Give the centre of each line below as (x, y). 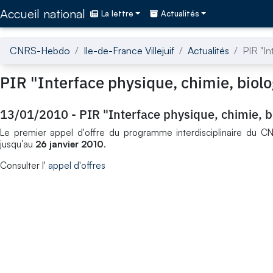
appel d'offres (77, 165)
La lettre (117, 14)
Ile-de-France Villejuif (129, 50)
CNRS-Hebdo (40, 50)
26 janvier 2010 (69, 144)
